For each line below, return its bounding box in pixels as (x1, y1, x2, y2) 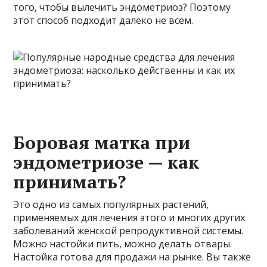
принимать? (13, 170, 126, 194)
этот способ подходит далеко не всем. (13, 14, 194, 27)
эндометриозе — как (13, 150, 200, 175)
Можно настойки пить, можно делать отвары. (13, 237, 232, 251)
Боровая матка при (13, 131, 191, 155)
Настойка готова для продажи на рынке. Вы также (13, 250, 252, 264)
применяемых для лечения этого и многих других (13, 211, 246, 225)
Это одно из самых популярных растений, (13, 198, 209, 212)
